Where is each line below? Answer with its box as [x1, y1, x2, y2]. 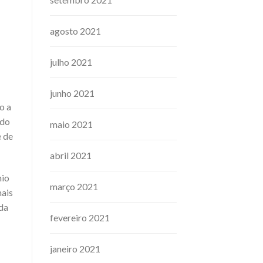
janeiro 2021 [49, 243, 100, 255]
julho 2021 [49, 56, 92, 68]
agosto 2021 [49, 25, 101, 37]
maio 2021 [49, 119, 93, 130]
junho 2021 [49, 87, 95, 99]
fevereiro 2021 [49, 212, 110, 224]
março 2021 [49, 181, 98, 193]
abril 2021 [49, 150, 92, 161]
